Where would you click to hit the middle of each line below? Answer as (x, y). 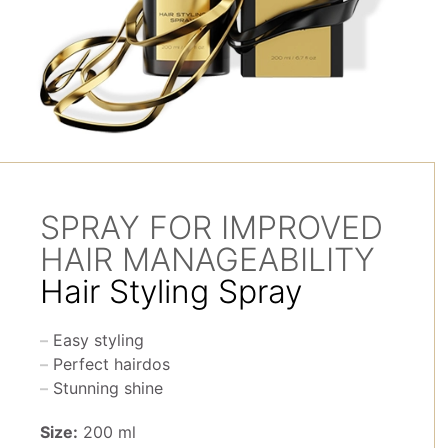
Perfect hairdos (112, 364)
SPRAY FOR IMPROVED (212, 228)
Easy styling (99, 340)
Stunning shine (108, 388)
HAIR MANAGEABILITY (208, 260)
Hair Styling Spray (171, 292)
